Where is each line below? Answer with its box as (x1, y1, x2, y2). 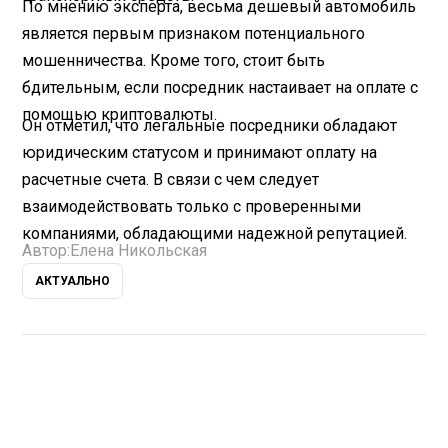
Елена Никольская (70, 240, 208, 260)
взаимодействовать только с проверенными (22, 196, 362, 216)
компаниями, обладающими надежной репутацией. (22, 223, 408, 243)
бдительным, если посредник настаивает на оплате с (22, 77, 419, 97)
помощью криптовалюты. (22, 104, 218, 124)
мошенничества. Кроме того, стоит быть (22, 50, 326, 70)
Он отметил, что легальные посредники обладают (22, 115, 398, 135)
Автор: (22, 240, 71, 260)
